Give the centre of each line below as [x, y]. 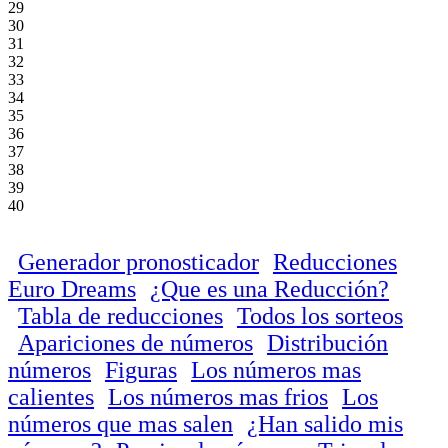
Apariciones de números [135, 342]
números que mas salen [120, 423]
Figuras [141, 369]
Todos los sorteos [320, 315]
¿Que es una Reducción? [269, 288]
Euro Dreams [72, 288]
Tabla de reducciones [120, 315]
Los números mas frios [218, 396]
